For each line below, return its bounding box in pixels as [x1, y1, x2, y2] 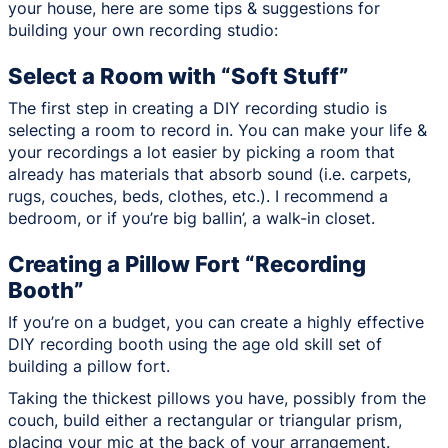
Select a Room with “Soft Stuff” [8, 61, 354, 89]
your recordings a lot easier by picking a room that [8, 141, 395, 162]
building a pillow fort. [8, 355, 175, 376]
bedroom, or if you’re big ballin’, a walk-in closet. [8, 207, 375, 228]
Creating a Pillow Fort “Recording [8, 249, 366, 277]
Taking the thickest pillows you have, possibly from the [8, 387, 426, 408]
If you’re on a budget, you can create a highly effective [8, 311, 424, 332]
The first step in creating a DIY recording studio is [8, 97, 387, 118]
